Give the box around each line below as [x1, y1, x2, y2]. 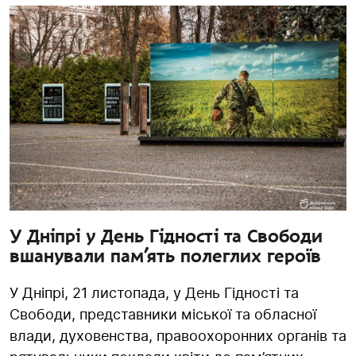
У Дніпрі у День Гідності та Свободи [10, 226, 323, 247]
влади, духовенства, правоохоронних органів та [10, 327, 346, 345]
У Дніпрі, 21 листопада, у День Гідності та [10, 284, 299, 302]
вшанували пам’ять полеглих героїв [10, 246, 321, 267]
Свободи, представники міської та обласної [10, 306, 316, 323]
